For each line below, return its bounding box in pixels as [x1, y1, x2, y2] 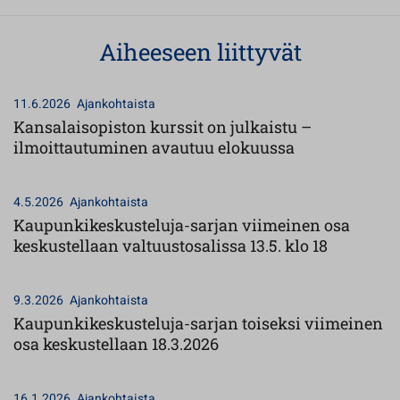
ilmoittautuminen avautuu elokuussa [13, 137, 295, 158]
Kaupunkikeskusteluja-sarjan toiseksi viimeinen [13, 312, 383, 334]
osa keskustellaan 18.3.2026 [13, 333, 219, 354]
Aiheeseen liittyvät [98, 37, 302, 67]
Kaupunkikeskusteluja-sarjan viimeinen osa [13, 214, 350, 236]
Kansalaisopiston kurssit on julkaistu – [13, 116, 312, 137]
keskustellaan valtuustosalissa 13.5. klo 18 [13, 235, 328, 256]
